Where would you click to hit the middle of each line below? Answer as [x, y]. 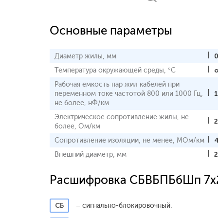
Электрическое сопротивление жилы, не [122, 117]
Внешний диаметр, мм [91, 154]
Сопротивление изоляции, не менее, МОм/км [129, 140]
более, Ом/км [77, 126]
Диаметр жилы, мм [85, 56]
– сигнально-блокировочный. [124, 206]
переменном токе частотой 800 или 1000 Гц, [129, 94]
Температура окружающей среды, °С [115, 70]
